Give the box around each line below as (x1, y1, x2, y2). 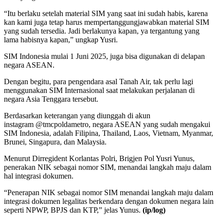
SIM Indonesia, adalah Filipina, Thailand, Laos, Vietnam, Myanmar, (4, 128, 213, 137)
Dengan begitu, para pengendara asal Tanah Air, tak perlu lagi (4, 77, 193, 86)
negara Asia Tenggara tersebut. (4, 94, 98, 103)
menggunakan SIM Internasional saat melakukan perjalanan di (4, 86, 195, 94)
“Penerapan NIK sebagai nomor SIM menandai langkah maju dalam (4, 188, 213, 197)
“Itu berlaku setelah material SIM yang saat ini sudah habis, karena (4, 9, 208, 18)
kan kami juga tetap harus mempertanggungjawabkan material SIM (4, 18, 209, 26)
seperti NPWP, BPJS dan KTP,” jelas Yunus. (4, 205, 141, 214)
